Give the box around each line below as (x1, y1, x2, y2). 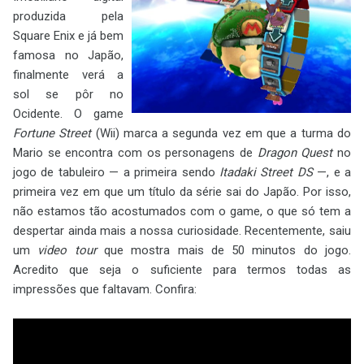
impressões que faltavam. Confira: (13, 282, 197, 297)
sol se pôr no (13, 87, 123, 102)
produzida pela (13, 9, 123, 24)
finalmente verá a (13, 67, 123, 82)
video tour (37, 243, 97, 258)
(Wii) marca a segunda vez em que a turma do (91, 126, 352, 141)
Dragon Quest (257, 145, 333, 160)
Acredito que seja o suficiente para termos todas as (13, 262, 351, 277)
